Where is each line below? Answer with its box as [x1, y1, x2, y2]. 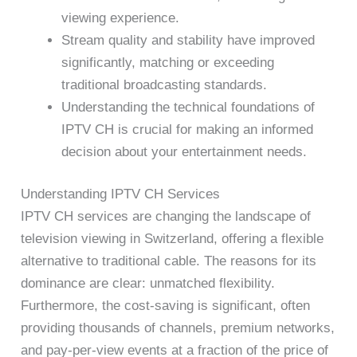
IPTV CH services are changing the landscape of [21, 209, 312, 225]
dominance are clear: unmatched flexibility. [21, 276, 276, 292]
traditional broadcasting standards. [61, 76, 268, 92]
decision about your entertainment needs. [61, 143, 308, 159]
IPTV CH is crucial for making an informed [61, 121, 314, 137]
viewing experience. [61, 10, 180, 25]
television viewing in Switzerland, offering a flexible [21, 231, 324, 247]
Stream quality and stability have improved [61, 32, 316, 48]
